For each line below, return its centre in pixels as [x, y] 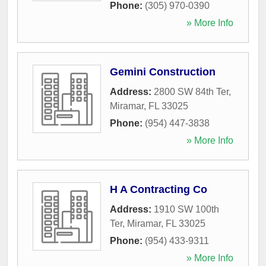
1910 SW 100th [186, 209]
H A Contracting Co [159, 189]
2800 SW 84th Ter [191, 91]
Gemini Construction [163, 72]
